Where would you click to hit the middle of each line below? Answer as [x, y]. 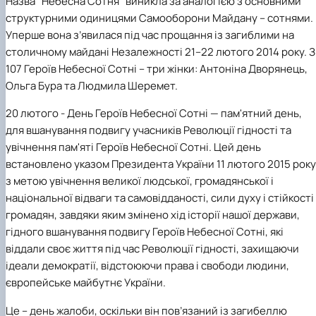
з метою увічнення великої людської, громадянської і [140, 181]
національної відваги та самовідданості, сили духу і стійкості [160, 198]
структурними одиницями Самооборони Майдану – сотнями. [159, 18]
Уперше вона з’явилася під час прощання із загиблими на [150, 35]
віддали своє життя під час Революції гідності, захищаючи [152, 249]
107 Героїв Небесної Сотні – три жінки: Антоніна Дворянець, [157, 69]
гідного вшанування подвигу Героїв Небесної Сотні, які [145, 232]
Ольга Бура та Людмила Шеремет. [92, 86]
